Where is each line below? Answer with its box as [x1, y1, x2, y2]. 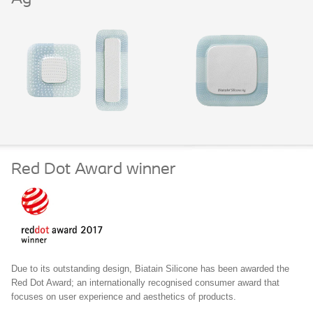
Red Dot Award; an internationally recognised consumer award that [11, 277, 279, 288]
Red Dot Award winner [11, 161, 176, 179]
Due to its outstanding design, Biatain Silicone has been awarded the [11, 263, 289, 274]
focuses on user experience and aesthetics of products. [11, 291, 236, 302]
